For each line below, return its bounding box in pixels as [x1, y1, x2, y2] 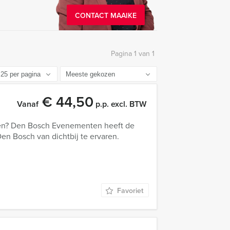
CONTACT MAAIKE [75, 10, 137, 21]
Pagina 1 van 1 [111, 48, 155, 59]
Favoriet [117, 185, 143, 196]
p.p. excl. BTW [93, 98, 146, 110]
